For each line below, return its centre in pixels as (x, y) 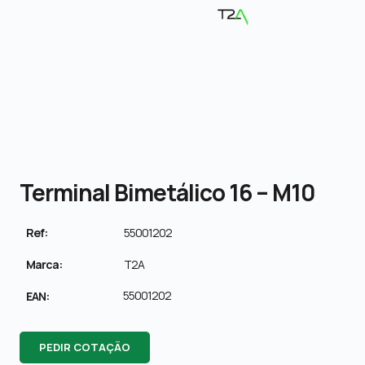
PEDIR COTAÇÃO (85, 347)
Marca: (44, 264)
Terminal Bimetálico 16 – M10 (167, 192)
